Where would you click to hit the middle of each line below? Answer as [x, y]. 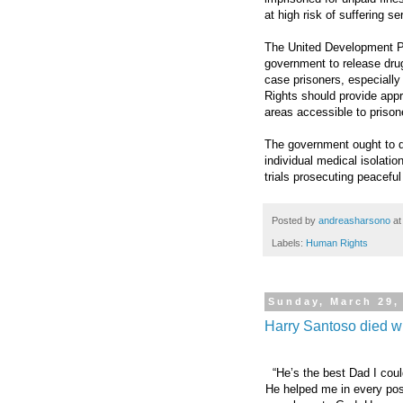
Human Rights [337, 242]
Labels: [289, 242]
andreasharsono [354, 221]
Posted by [295, 221]
